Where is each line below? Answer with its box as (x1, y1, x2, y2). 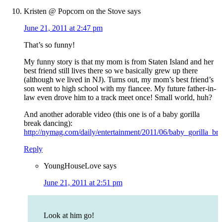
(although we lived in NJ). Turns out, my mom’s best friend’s (24, 75, 214, 84)
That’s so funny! (24, 41, 75, 50)
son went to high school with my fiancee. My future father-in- (24, 84, 216, 93)
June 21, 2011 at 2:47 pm (24, 24, 103, 33)
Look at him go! (44, 211, 94, 220)
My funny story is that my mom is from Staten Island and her (24, 57, 214, 66)
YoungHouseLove (44, 162, 101, 170)
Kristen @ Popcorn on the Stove (24, 7, 125, 16)
